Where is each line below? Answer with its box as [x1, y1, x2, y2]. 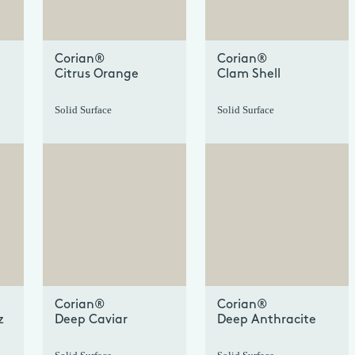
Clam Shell [217, 68, 281, 81]
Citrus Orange [55, 68, 139, 81]
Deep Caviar [55, 314, 128, 326]
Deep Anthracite [217, 314, 316, 326]
